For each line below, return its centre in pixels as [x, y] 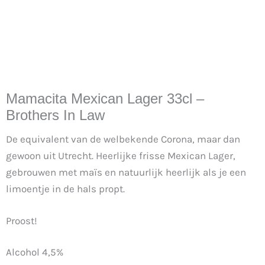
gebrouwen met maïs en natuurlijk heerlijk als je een [126, 172]
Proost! [22, 220]
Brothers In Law [55, 115]
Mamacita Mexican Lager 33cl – [105, 98]
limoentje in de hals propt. [65, 189]
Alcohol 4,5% [35, 252]
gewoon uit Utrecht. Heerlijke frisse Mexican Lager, [121, 156]
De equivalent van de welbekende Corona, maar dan [123, 139]
